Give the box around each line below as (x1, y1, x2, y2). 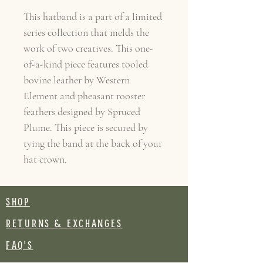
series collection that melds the (23, 26, 149, 39)
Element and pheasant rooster (23, 89, 145, 102)
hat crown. (23, 153, 67, 166)
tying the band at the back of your (23, 137, 162, 150)
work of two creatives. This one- (23, 42, 153, 55)
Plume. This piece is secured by (23, 121, 148, 134)
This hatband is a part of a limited (23, 10, 162, 23)
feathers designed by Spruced (23, 105, 140, 118)
